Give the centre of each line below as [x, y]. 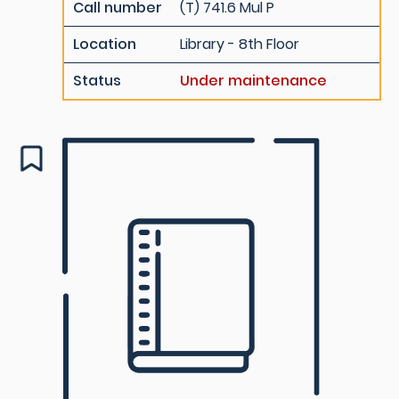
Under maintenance [253, 81]
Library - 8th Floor [240, 44]
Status [97, 81]
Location [105, 44]
